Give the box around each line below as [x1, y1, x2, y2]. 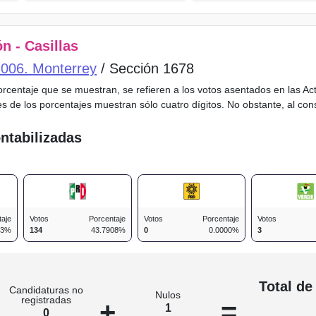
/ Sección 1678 [97, 61, 194, 77]
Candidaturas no [9, 284, 84, 296]
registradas [21, 294, 72, 306]
